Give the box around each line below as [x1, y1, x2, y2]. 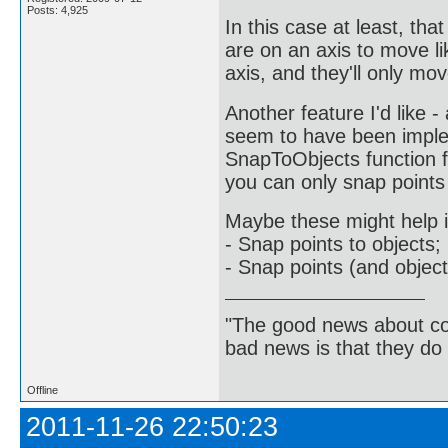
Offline [27, 383, 58, 396]
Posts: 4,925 [27, 3, 88, 16]
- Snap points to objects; [225, 233, 441, 255]
